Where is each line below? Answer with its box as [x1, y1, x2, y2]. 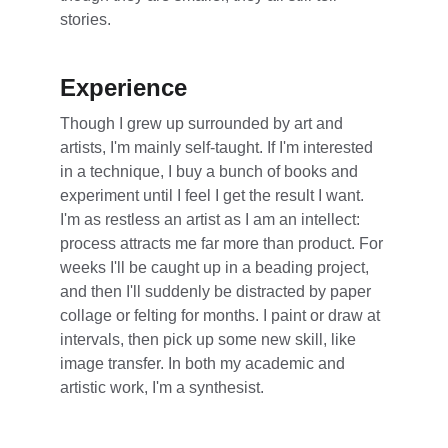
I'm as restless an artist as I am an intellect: [60, 211, 364, 228]
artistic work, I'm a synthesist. [60, 379, 264, 396]
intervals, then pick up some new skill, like [60, 331, 360, 348]
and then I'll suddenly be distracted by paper [60, 283, 375, 300]
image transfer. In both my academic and [60, 355, 349, 372]
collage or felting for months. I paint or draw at [60, 307, 384, 324]
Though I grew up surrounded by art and [60, 115, 347, 132]
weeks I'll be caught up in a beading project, [60, 259, 373, 276]
